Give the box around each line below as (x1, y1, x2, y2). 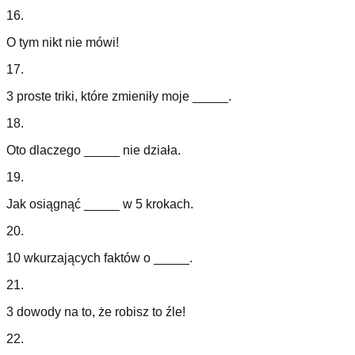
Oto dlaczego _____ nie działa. (6, 143, 181, 158)
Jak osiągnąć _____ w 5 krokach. (6, 197, 193, 212)
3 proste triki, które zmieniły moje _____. (6, 90, 231, 104)
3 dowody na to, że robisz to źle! (6, 305, 185, 319)
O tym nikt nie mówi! (6, 36, 119, 50)
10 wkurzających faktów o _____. (6, 251, 193, 265)
